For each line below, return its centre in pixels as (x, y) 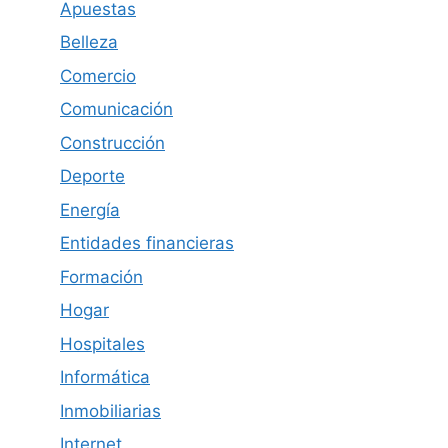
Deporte (92, 176)
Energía (90, 209)
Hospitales (102, 343)
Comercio (98, 75)
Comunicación (116, 109)
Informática (105, 377)
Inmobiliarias (110, 410)
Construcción (112, 142)
